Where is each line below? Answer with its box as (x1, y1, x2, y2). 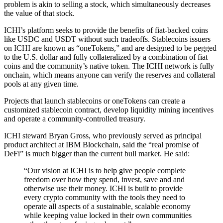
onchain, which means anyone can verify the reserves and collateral (4, 70, 215, 79)
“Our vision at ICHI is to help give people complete (24, 166, 186, 175)
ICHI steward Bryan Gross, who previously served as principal (4, 131, 202, 140)
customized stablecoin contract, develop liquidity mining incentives (4, 105, 214, 114)
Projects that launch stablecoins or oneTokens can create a (4, 96, 185, 105)
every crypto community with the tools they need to (24, 193, 185, 202)
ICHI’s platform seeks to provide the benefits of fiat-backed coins (4, 25, 208, 34)
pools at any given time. (4, 79, 79, 88)
